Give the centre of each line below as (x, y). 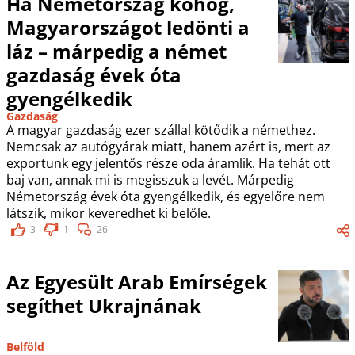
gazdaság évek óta (94, 75)
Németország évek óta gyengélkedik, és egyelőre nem (165, 197)
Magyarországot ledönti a (128, 27)
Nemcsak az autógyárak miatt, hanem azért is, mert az (168, 147)
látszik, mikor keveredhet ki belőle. (108, 213)
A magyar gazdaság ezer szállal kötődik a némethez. (160, 130)
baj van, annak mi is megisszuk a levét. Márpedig (150, 180)
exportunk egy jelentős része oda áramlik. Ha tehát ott (168, 163)
